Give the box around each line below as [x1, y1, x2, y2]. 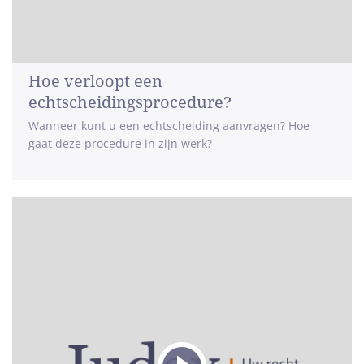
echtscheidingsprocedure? [28, 93, 232, 112]
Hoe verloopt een [28, 71, 162, 91]
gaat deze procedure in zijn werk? [28, 136, 212, 151]
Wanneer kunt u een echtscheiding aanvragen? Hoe [28, 118, 310, 133]
